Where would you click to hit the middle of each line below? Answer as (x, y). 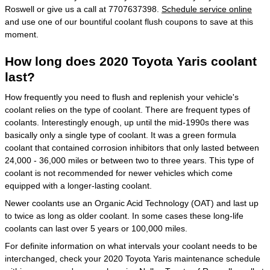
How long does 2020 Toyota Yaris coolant (131, 61)
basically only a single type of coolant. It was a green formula (121, 135)
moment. (22, 34)
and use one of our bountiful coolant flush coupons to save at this (129, 21)
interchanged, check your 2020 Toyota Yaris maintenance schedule (133, 259)
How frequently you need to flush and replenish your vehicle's (122, 97)
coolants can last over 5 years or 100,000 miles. (96, 228)
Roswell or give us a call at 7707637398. (83, 9)
